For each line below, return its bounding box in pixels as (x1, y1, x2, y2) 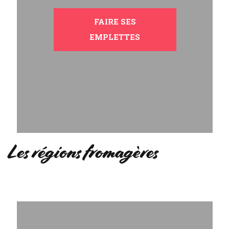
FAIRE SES (94, 16, 136, 27)
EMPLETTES (89, 32, 140, 42)
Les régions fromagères (8, 140, 158, 164)
